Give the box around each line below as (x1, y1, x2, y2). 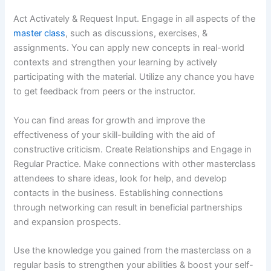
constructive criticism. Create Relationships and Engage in (13, 143, 252, 155)
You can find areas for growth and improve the (13, 114, 206, 126)
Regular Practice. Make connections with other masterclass (13, 158, 256, 169)
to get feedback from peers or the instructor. (13, 86, 196, 97)
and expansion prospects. (13, 216, 122, 227)
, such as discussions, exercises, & (65, 28, 208, 39)
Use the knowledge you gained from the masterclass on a (13, 245, 252, 256)
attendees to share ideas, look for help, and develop (13, 172, 227, 184)
